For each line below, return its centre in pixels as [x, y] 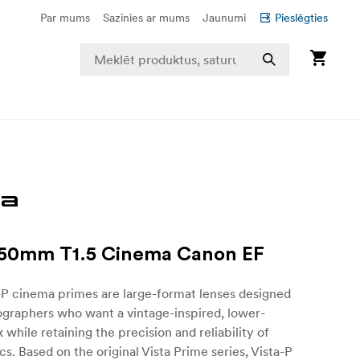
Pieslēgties [301, 18]
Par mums [65, 18]
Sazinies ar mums [146, 18]
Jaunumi [224, 18]
